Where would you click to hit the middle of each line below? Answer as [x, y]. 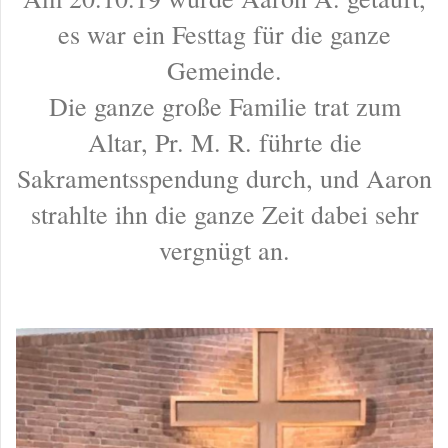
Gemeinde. [224, 70]
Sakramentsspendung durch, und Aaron [224, 178]
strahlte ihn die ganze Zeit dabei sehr [224, 214]
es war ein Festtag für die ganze [224, 34]
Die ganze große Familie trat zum [224, 106]
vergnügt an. [224, 250]
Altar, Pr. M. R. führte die [224, 142]
